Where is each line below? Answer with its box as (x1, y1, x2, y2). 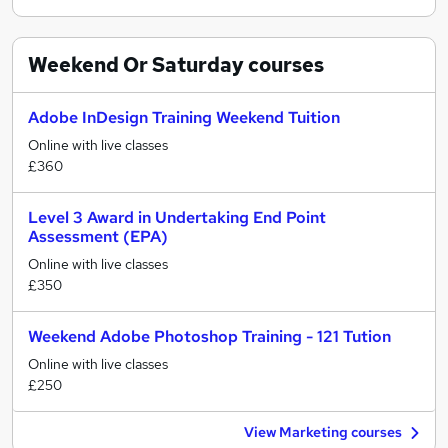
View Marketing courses (244, 423, 402, 441)
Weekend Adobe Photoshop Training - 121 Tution (28, 326, 391, 347)
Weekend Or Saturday (28, 52, 244, 78)
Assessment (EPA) (28, 226, 168, 247)
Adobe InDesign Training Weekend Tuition (28, 107, 340, 128)
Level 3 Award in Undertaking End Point (28, 207, 326, 228)
